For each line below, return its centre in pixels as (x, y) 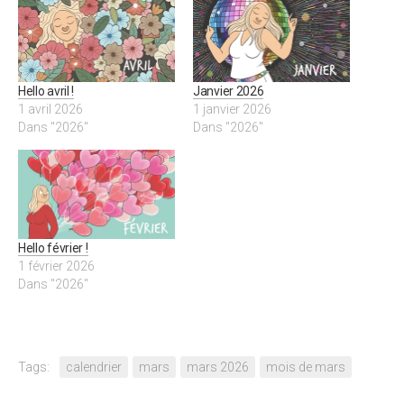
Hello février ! (53, 248)
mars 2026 (218, 367)
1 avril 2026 (50, 109)
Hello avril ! (46, 91)
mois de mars (306, 367)
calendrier (94, 367)
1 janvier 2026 (232, 109)
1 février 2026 (56, 266)
